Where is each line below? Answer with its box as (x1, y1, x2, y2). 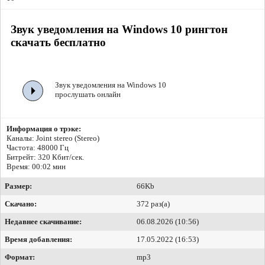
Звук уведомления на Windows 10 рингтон (11, 22, 228, 35)
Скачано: (5, 199, 37, 209)
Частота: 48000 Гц (7, 143, 69, 153)
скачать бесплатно (11, 35, 106, 49)
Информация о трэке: (7, 124, 81, 134)
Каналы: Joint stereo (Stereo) (7, 134, 99, 143)
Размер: (5, 182, 32, 191)
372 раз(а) (137, 199, 170, 209)
